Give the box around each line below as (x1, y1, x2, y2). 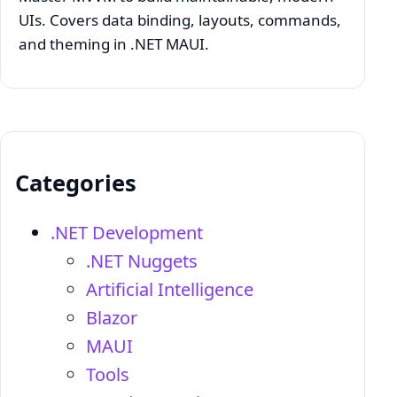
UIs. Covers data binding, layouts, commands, (19, 9, 341, 30)
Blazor (86, 305, 137, 330)
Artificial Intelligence (86, 276, 253, 301)
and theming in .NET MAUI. (19, 33, 209, 54)
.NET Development (51, 220, 203, 245)
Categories (15, 167, 136, 198)
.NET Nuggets (86, 248, 198, 273)
